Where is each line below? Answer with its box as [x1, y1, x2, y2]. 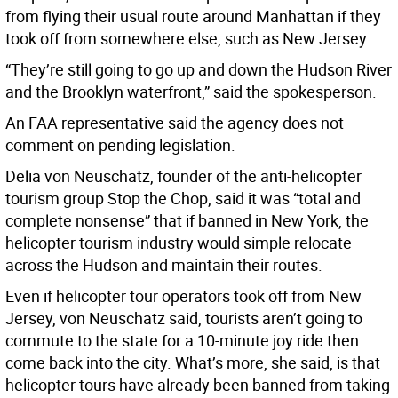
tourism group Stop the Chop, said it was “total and [5, 187, 361, 210]
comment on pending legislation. [5, 134, 235, 156]
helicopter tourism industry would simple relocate [5, 232, 352, 254]
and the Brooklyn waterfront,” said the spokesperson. [5, 81, 377, 103]
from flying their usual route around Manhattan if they [5, 5, 381, 28]
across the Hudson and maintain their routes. [5, 254, 322, 276]
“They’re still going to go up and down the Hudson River [5, 59, 392, 81]
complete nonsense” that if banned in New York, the [5, 210, 369, 232]
